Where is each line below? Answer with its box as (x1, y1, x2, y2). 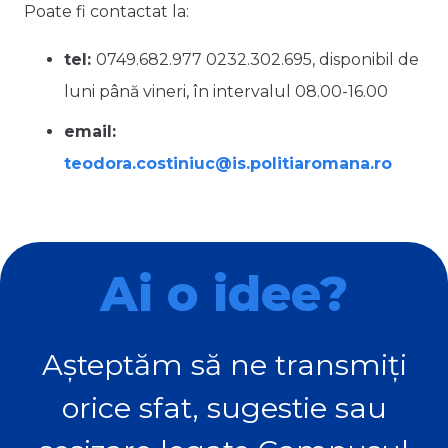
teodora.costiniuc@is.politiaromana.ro (64, 153, 392, 173)
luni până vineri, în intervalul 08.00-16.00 (64, 81, 388, 101)
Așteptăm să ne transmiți (41, 347, 407, 383)
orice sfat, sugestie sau (61, 390, 387, 426)
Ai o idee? (100, 265, 348, 324)
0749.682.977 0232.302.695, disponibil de (96, 49, 419, 69)
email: (64, 121, 116, 141)
